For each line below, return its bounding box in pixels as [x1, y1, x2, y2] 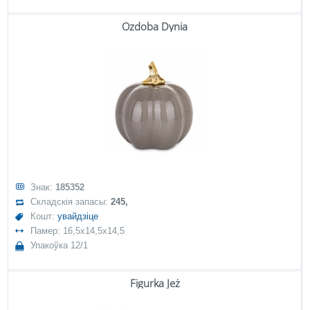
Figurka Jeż [129, 276, 180, 290]
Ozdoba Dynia [122, 19, 188, 33]
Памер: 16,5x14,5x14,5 [30, 226, 125, 236]
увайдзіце [57, 211, 99, 221]
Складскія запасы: [30, 197, 111, 207]
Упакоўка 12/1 [30, 240, 89, 250]
